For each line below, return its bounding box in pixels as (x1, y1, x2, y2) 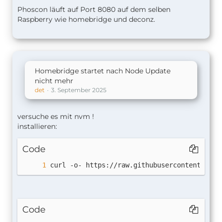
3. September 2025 (51, 86, 107, 94)
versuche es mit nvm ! (17, 112, 94, 121)
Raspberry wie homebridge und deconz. (17, 15, 155, 24)
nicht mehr (35, 76, 73, 85)
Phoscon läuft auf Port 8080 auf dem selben (17, 5, 170, 14)
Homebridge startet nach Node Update (35, 66, 170, 75)
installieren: (17, 122, 57, 131)
